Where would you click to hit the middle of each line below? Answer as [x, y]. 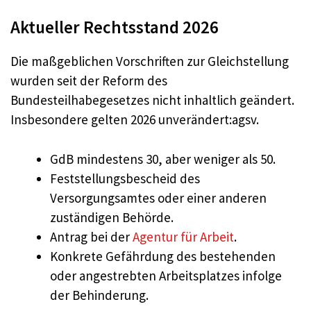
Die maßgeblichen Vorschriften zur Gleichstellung [150, 61]
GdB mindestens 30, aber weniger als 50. [163, 159]
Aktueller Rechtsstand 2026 [115, 27]
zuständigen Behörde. [112, 217]
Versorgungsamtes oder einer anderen [158, 197]
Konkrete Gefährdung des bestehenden [163, 256]
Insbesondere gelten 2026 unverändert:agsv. [135, 119]
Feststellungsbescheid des [125, 178]
